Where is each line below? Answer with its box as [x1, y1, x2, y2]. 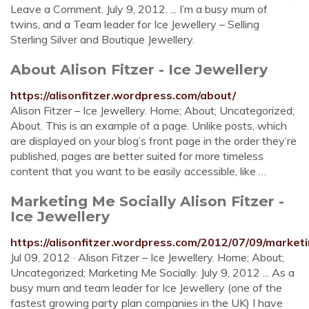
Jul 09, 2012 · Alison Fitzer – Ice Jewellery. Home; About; [10, 250, 284, 264]
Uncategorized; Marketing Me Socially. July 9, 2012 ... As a [10, 266, 295, 279]
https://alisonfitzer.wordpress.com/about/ [10, 88, 236, 102]
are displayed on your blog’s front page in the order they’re [10, 134, 297, 148]
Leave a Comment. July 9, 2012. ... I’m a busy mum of [10, 2, 268, 16]
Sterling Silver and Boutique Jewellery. [10, 32, 195, 46]
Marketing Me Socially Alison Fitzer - [10, 192, 284, 210]
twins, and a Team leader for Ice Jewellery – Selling [10, 17, 259, 31]
